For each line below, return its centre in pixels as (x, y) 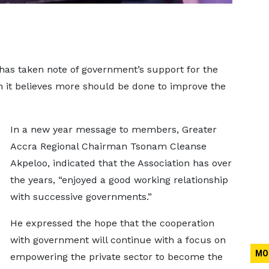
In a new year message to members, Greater (113, 129)
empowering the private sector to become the (116, 257)
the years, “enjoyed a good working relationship (119, 180)
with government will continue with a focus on (118, 240)
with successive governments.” (84, 197)
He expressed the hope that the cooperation (112, 223)
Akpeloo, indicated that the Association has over (121, 163)
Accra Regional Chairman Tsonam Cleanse (108, 146)
